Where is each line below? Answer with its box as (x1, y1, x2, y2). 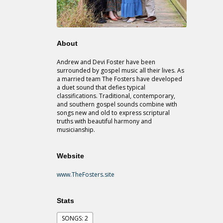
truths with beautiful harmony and (57, 117, 152, 126)
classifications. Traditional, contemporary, (57, 92, 175, 101)
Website (57, 152, 84, 160)
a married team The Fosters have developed (57, 75, 182, 84)
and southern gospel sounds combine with (57, 100, 177, 109)
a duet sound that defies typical (57, 83, 145, 92)
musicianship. (57, 125, 95, 134)
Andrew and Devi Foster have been (57, 58, 155, 67)
